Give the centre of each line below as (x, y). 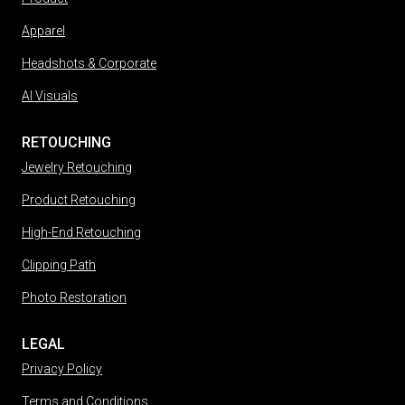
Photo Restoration (74, 298)
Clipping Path (59, 265)
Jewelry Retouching (77, 168)
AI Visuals (50, 96)
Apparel (43, 31)
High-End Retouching (81, 233)
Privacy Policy (62, 369)
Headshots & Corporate (89, 64)
